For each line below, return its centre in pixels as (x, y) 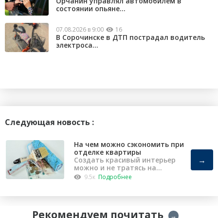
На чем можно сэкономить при (129, 145)
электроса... (77, 45)
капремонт (94, 176)
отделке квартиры (108, 152)
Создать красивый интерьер (125, 160)
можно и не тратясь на (115, 168)
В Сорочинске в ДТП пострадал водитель (130, 37)
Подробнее (115, 177)
